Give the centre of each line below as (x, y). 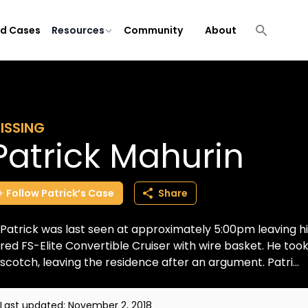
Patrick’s (64, 193)
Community (153, 30)
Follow (23, 193)
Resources (78, 30)
